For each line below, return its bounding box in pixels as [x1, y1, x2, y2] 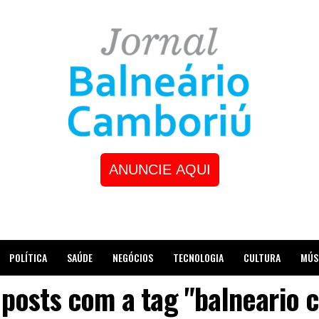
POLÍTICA [9, 250, 47, 265]
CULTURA [244, 250, 281, 265]
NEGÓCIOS [113, 250, 153, 265]
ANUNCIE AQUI [108, 162, 211, 177]
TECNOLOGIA [173, 250, 224, 265]
